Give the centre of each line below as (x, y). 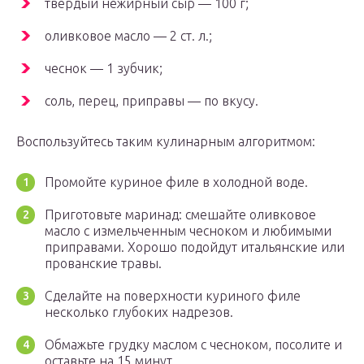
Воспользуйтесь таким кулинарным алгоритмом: (166, 142)
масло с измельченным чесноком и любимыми (188, 231)
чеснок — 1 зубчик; (104, 69)
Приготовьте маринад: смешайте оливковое (180, 215)
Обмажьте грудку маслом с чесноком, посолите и (193, 345)
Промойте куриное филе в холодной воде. (176, 182)
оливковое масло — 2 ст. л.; (128, 36)
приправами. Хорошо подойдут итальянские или (195, 247)
